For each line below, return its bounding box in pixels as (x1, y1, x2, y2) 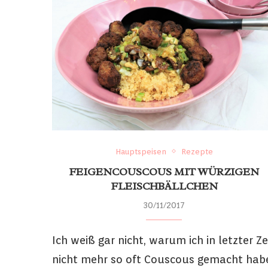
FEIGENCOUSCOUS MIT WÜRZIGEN (69, 165, 260, 178)
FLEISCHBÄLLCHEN (110, 179, 218, 193)
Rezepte (181, 147, 213, 156)
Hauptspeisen (115, 147, 166, 156)
